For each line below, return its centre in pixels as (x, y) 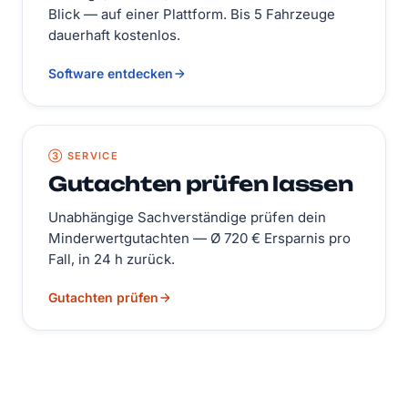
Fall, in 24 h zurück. (112, 259)
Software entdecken (111, 73)
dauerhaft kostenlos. (114, 35)
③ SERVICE (83, 155)
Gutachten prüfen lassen (201, 183)
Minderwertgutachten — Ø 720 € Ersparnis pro (199, 238)
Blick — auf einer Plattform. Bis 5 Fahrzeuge (192, 14)
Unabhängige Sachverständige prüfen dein (187, 217)
